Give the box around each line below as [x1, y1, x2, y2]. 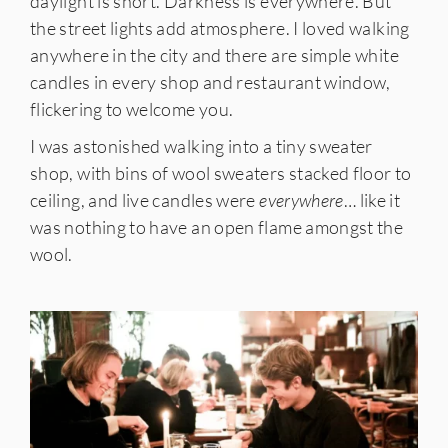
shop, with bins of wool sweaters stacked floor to [30, 161, 412, 184]
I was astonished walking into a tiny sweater [30, 134, 373, 157]
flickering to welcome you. [30, 97, 234, 120]
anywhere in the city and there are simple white [30, 43, 399, 66]
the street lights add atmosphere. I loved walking [30, 16, 410, 39]
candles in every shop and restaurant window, [30, 70, 391, 93]
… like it [343, 188, 401, 211]
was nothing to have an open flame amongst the [30, 215, 404, 238]
